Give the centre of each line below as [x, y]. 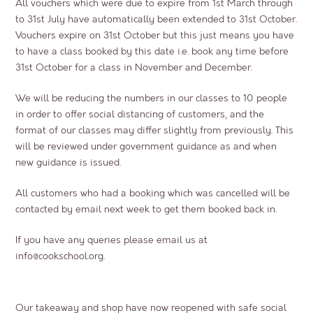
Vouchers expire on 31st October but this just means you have [155, 36]
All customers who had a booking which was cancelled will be [153, 194]
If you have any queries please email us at [112, 240]
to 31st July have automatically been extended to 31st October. [156, 20]
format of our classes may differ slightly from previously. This [155, 131]
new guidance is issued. [68, 163]
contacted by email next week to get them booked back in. [146, 210]
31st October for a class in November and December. [134, 68]
